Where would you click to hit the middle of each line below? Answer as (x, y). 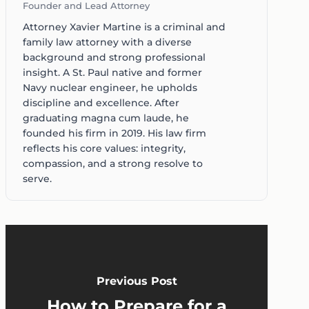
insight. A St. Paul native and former (112, 73)
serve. (37, 179)
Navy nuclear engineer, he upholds (110, 88)
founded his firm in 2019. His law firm (114, 133)
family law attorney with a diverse (107, 42)
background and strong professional (114, 58)
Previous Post (137, 281)
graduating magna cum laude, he (106, 118)
